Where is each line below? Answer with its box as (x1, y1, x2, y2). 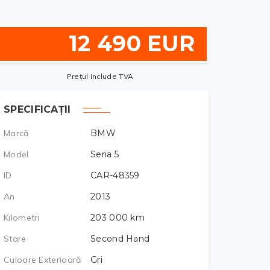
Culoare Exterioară (4, 254, 81, 265)
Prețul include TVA (66, 72, 134, 81)
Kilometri (4, 212, 40, 223)
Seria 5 (90, 149, 119, 160)
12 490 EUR (69, 30, 195, 57)
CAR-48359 (90, 170, 140, 181)
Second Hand (90, 233, 150, 244)
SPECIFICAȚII (4, 104, 71, 115)
